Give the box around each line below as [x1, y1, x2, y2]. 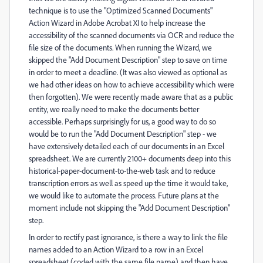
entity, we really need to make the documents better [29, 104, 199, 114]
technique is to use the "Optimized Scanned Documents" [29, 5, 213, 15]
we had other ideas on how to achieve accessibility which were [29, 79, 234, 89]
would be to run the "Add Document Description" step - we [29, 129, 217, 139]
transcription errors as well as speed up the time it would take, [29, 178, 228, 188]
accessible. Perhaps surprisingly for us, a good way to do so [29, 116, 216, 126]
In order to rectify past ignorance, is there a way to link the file [29, 232, 228, 242]
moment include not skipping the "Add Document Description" [29, 203, 230, 213]
